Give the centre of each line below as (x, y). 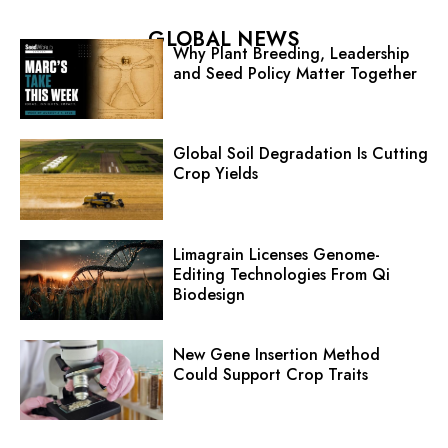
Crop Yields (215, 174)
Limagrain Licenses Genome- (276, 254)
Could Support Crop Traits (270, 374)
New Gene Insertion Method (276, 354)
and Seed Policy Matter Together (294, 73)
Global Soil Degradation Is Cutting (300, 154)
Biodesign (208, 294)
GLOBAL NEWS (224, 39)
